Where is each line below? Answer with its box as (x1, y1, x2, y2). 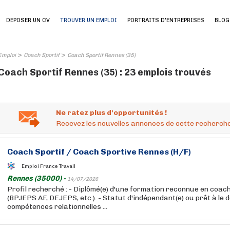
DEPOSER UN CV (6, 17, 50, 24)
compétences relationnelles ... (7, 202, 107, 211)
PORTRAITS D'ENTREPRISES (127, 17, 204, 24)
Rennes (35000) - (7, 174, 67, 183)
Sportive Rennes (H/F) (99, 147, 191, 157)
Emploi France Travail (22, 163, 75, 169)
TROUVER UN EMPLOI (60, 17, 117, 24)
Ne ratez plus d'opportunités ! (56, 108, 167, 117)
